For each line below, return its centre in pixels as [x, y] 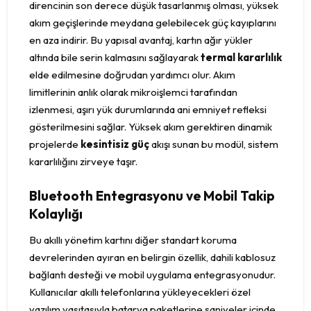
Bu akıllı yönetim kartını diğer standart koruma [133, 240]
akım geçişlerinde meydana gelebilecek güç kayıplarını [153, 23]
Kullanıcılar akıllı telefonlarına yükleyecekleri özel [140, 292]
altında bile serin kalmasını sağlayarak [115, 58]
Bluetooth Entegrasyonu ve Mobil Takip [152, 196]
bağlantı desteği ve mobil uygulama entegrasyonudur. [152, 275]
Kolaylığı [56, 214]
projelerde [55, 144]
